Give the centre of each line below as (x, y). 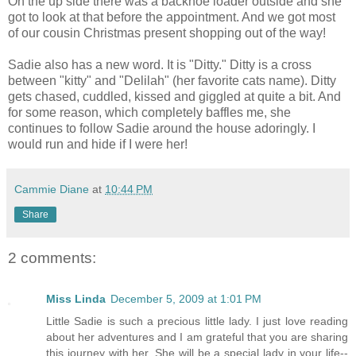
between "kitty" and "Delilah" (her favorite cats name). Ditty (172, 81)
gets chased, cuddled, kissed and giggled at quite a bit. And (174, 97)
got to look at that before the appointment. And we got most (172, 17)
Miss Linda (76, 298)
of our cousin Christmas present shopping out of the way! (167, 33)
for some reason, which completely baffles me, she (149, 113)
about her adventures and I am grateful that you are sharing (197, 337)
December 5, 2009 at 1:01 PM (186, 298)
